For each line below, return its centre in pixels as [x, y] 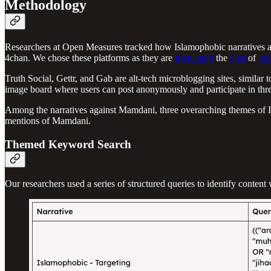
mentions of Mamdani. [48, 120]
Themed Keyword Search [68, 144]
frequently [194, 57]
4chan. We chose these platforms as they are [90, 57]
